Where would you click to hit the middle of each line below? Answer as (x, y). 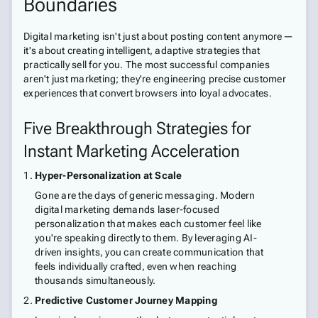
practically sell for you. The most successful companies (147, 65)
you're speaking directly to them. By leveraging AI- (146, 238)
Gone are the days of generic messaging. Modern (145, 195)
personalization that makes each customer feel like (148, 224)
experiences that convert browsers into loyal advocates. (148, 93)
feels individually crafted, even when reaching (136, 266)
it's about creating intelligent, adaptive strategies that (142, 50)
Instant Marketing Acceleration (132, 151)
